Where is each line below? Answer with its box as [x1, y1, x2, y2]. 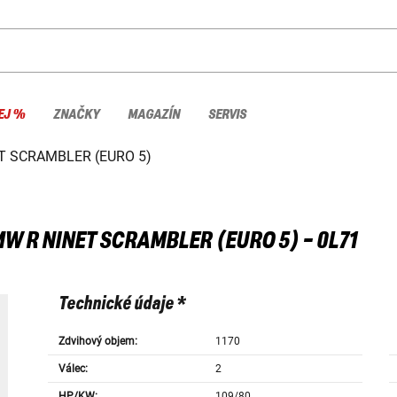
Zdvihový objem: [58, 335, 137, 348]
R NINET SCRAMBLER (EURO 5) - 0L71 [26, 229, 357, 254]
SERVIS [208, 106, 246, 122]
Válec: [58, 362, 88, 376]
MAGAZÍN [128, 106, 180, 122]
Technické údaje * [58, 294, 185, 315]
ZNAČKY [53, 106, 99, 122]
